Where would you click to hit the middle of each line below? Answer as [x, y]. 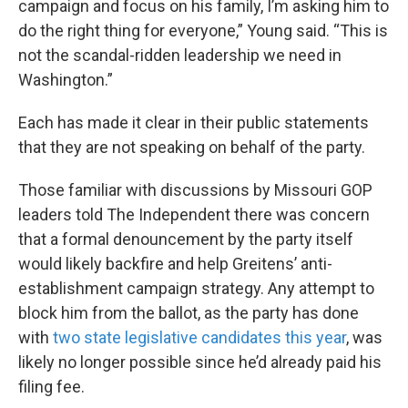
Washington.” [66, 79]
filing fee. [51, 386]
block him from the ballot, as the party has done [189, 312]
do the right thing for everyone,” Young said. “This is [203, 30]
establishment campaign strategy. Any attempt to [196, 288]
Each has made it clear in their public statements [194, 122]
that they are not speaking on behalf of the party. [192, 147]
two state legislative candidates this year [199, 337]
